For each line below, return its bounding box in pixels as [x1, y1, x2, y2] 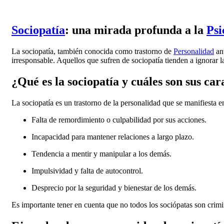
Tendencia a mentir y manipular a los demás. [31, 149, 171, 158]
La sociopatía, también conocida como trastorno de [11, 46, 173, 55]
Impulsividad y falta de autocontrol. [31, 166, 143, 175]
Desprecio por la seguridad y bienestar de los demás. [31, 183, 196, 192]
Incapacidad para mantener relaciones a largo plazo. [31, 132, 194, 141]
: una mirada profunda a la [65, 23, 206, 36]
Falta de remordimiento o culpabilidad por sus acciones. [31, 115, 206, 124]
